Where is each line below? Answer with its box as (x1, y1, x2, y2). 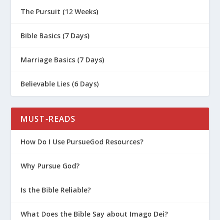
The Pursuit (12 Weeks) (21, 6, 99, 16)
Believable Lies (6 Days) (21, 79, 99, 88)
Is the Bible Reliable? (21, 185, 91, 194)
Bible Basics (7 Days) (21, 30, 90, 40)
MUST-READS (21, 113, 76, 124)
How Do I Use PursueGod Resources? (21, 137, 144, 146)
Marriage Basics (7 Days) (21, 55, 105, 64)
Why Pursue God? (21, 161, 80, 170)
